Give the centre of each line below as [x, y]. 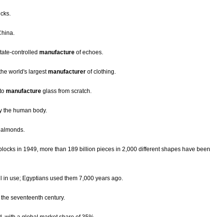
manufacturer [67, 72]
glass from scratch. [66, 91]
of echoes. [89, 53]
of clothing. [101, 72]
